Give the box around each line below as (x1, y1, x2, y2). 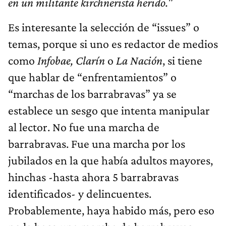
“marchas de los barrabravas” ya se (8, 86, 177, 100)
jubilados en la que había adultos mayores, (8, 153, 213, 167)
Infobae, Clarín (37, 53, 107, 67)
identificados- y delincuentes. (8, 186, 151, 200)
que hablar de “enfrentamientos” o (8, 70, 177, 84)
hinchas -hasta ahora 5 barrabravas (8, 169, 179, 184)
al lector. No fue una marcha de (8, 120, 159, 134)
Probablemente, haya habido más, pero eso (8, 203, 214, 217)
